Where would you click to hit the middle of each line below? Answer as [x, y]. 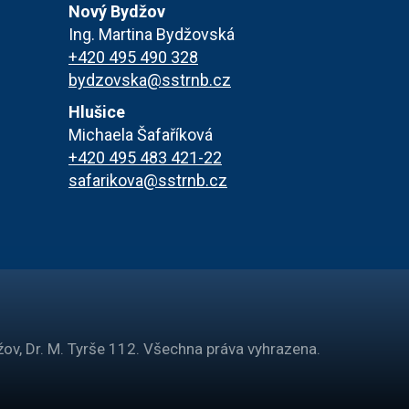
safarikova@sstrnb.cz [148, 180]
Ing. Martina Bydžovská [152, 34]
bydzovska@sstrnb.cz [150, 80]
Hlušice [97, 112]
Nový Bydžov [117, 11]
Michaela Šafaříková [141, 135]
